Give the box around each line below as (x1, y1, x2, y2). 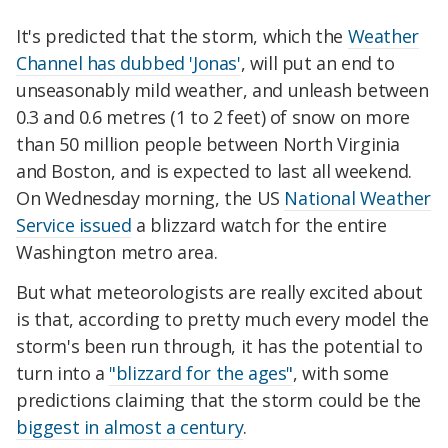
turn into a (16, 361, 110, 386)
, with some (293, 361, 389, 386)
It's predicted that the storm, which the (16, 24, 348, 49)
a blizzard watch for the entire (131, 213, 387, 238)
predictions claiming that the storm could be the (16, 388, 421, 413)
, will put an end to (240, 51, 395, 76)
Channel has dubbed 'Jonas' (16, 51, 241, 76)
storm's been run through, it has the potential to (16, 334, 423, 359)
